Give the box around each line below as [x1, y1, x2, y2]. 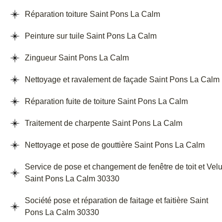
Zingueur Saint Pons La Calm [25, 54, 129, 62]
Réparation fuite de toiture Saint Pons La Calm [25, 97, 188, 106]
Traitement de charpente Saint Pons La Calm [25, 119, 182, 128]
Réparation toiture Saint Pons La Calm [25, 10, 160, 19]
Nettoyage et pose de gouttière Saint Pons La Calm [25, 141, 205, 150]
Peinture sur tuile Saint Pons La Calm [25, 32, 157, 41]
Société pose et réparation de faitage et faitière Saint [25, 196, 208, 205]
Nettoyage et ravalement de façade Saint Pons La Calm [25, 75, 220, 84]
